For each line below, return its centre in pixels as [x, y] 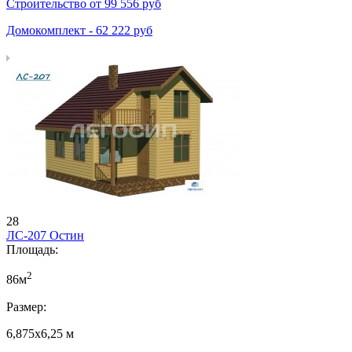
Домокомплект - [51, 31]
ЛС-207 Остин [45, 236]
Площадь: [32, 250]
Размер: [26, 306]
